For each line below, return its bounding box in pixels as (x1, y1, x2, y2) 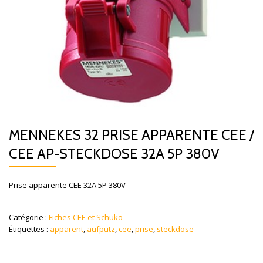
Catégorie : (9, 212, 49, 222)
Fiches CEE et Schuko (49, 212, 123, 222)
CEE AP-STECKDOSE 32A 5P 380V (9, 145, 220, 162)
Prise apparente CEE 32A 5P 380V (9, 180, 126, 190)
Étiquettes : (9, 224, 50, 234)
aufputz (87, 224, 115, 234)
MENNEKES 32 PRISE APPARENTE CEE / (9, 126, 254, 143)
